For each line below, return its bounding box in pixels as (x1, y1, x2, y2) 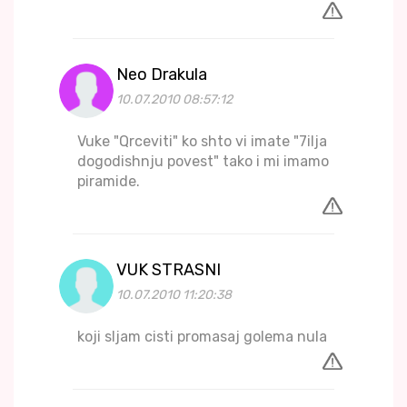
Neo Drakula (116, 65, 207, 85)
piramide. (77, 173, 140, 191)
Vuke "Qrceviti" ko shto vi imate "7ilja (77, 133, 327, 151)
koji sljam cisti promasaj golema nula (77, 328, 327, 346)
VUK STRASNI (116, 260, 221, 281)
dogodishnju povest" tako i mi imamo (77, 153, 329, 171)
